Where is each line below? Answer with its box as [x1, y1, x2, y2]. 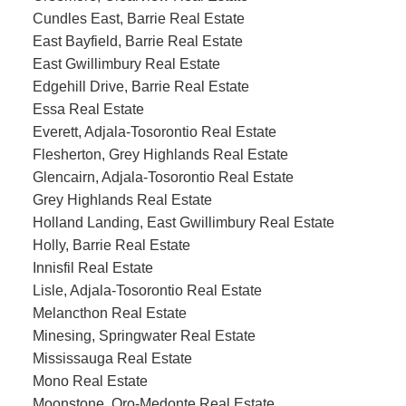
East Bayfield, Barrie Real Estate [32, 33, 243, 49]
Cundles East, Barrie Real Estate [32, 10, 245, 26]
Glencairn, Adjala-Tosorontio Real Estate [32, 169, 294, 185]
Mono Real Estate [32, 372, 148, 389]
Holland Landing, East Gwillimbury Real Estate [32, 214, 334, 230]
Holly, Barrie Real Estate [32, 237, 190, 253]
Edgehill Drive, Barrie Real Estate [32, 78, 249, 94]
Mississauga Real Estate [32, 350, 192, 366]
